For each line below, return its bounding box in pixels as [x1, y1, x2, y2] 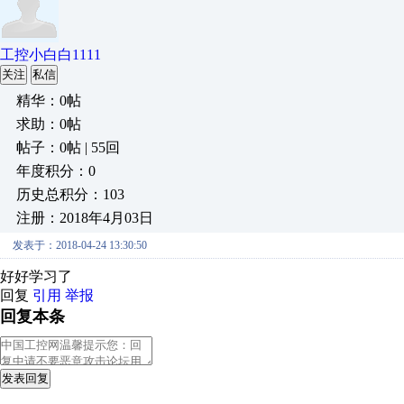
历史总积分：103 [16, 187, 124, 202]
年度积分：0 [16, 163, 96, 179]
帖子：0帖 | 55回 [16, 140, 120, 155]
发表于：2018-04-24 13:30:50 [13, 239, 147, 252]
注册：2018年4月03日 [16, 210, 153, 225]
